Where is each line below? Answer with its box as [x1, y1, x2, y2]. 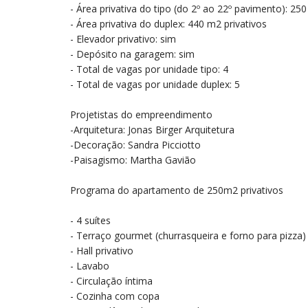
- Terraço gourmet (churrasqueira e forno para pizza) [70, 229, 306, 242]
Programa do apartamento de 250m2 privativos [70, 184, 283, 197]
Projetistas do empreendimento [70, 108, 212, 121]
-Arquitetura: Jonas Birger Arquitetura [70, 123, 234, 136]
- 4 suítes [70, 214, 111, 227]
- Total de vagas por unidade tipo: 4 [70, 63, 228, 76]
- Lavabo [70, 259, 109, 272]
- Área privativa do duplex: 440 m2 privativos [70, 17, 267, 30]
